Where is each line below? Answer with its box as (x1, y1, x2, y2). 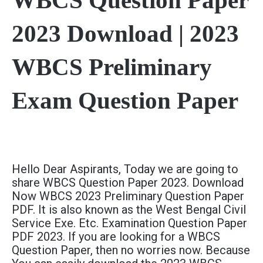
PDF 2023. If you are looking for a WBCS (12, 230, 220, 244)
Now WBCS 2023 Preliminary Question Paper (12, 189, 244, 203)
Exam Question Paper (12, 87, 238, 114)
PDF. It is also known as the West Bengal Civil (12, 203, 246, 217)
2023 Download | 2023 (12, 20, 239, 47)
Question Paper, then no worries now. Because (12, 243, 250, 257)
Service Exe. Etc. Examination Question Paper (12, 216, 247, 230)
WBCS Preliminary (12, 53, 212, 80)
